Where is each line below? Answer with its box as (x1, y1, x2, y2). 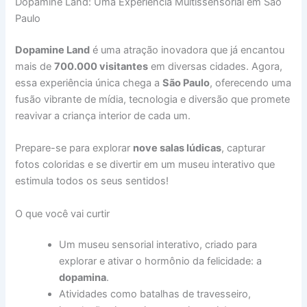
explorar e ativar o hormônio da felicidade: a (59, 255, 262, 268)
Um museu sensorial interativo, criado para (59, 238, 258, 251)
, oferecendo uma (210, 76, 292, 89)
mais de (15, 60, 55, 73)
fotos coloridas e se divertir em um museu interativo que (15, 158, 275, 171)
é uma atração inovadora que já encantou (90, 43, 285, 56)
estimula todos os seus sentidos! (15, 175, 169, 188)
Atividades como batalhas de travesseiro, (59, 288, 251, 301)
